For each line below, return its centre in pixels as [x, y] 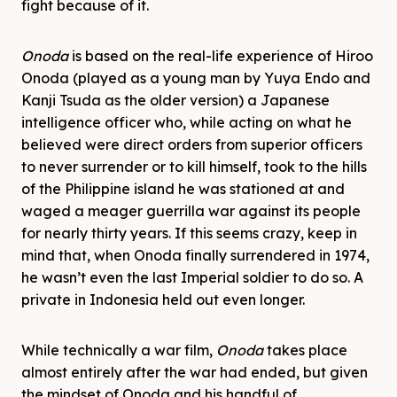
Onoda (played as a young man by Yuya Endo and [196, 78]
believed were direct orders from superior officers [192, 145]
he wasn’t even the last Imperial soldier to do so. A [192, 278]
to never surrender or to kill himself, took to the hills [194, 167]
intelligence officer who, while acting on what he [187, 123]
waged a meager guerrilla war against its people [191, 211]
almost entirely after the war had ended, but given [195, 373]
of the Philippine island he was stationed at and [183, 189]
